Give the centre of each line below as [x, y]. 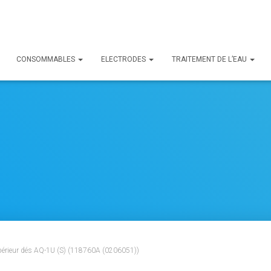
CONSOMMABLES [47, 59]
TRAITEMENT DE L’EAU [210, 59]
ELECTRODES [124, 59]
